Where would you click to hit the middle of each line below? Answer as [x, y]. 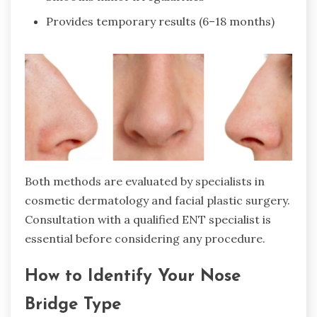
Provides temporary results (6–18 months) [160, 22]
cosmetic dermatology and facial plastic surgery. [157, 201]
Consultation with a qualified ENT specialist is [148, 220]
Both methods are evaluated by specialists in [145, 181]
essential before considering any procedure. [145, 239]
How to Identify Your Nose [133, 277]
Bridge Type [73, 305]
